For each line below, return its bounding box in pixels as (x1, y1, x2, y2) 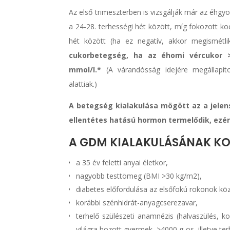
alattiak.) (69, 79, 98, 89)
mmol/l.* (69, 64, 102, 74)
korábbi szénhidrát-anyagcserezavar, (76, 197, 198, 207)
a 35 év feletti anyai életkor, (76, 157, 168, 167)
